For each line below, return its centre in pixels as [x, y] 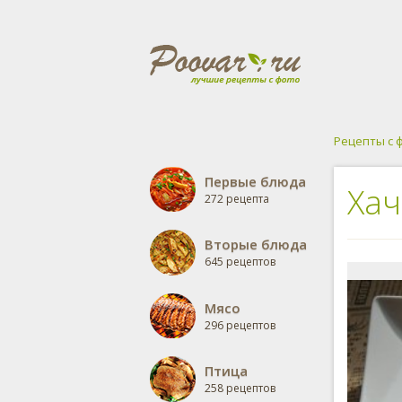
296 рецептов [240, 325]
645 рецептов [240, 262]
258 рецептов [240, 388]
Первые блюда [255, 181]
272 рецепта [237, 199]
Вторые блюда [256, 244]
